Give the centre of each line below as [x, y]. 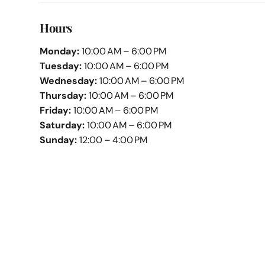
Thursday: [63, 96]
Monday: [60, 51]
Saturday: [62, 125]
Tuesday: [61, 66]
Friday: [56, 110]
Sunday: [59, 140]
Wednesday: [69, 81]
